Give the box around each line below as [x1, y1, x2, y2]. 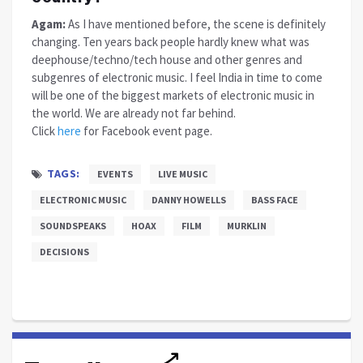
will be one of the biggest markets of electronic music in [32, 87, 314, 103]
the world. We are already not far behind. [32, 105, 236, 121]
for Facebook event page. [81, 122, 212, 139]
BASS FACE [251, 193, 298, 206]
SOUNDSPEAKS [40, 219, 106, 232]
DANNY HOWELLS [152, 193, 226, 206]
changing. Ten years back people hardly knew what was [32, 33, 310, 49]
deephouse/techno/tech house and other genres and [32, 51, 302, 67]
